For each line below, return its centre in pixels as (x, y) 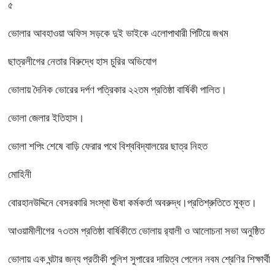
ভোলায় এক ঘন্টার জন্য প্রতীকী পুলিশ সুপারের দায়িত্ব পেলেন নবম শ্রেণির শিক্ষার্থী (139, 259)
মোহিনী (20, 174)
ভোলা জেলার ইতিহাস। (46, 118)
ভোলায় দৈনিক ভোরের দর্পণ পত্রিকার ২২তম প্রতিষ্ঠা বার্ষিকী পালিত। (117, 90)
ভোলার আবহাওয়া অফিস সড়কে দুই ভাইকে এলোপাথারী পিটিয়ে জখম (118, 33)
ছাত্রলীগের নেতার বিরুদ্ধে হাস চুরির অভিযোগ (82, 61)
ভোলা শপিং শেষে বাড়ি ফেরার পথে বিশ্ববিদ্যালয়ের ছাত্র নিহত (108, 146)
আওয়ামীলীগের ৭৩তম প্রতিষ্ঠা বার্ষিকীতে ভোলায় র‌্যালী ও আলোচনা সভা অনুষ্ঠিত (136, 231)
